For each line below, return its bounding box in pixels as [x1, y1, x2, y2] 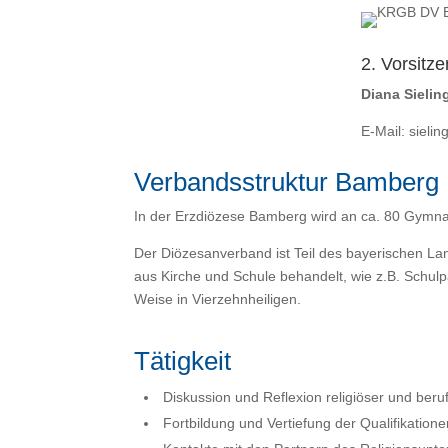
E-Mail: [361, 122, 410, 139]
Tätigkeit [134, 346, 232, 377]
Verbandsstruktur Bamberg [134, 167, 440, 198]
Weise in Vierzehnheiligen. [134, 291, 302, 308]
